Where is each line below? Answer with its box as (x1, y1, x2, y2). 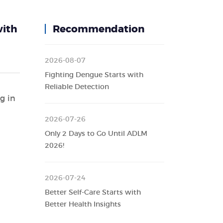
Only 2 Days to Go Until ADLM (45, 130, 148, 137)
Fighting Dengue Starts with (45, 72, 144, 79)
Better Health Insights (45, 201, 121, 208)
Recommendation (53, 24, 145, 34)
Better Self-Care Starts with (45, 189, 141, 196)
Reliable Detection (45, 84, 110, 91)
